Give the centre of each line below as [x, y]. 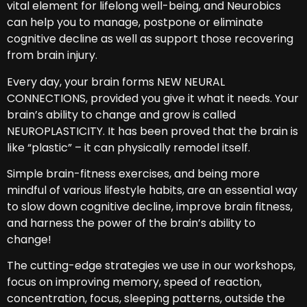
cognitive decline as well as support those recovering [150, 39]
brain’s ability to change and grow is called [121, 114]
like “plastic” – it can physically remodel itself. [128, 147]
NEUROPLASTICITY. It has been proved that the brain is [152, 131]
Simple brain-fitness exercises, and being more [133, 173]
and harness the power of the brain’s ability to [131, 223]
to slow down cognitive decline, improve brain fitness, [150, 206]
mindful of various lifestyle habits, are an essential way [152, 190]
